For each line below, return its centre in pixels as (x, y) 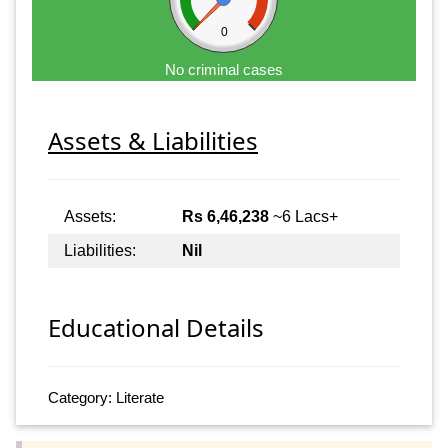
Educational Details (156, 328)
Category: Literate (106, 398)
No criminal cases (224, 69)
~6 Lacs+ (303, 216)
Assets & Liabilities (153, 140)
